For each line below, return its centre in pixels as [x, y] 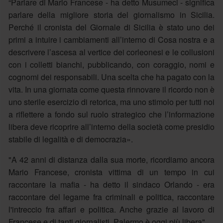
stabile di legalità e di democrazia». [70, 139]
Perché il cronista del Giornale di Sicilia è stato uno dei [111, 27]
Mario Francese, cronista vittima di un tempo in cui [111, 172]
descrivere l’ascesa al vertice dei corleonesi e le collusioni [111, 52]
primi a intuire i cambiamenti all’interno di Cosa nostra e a [111, 39]
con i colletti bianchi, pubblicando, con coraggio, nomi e [111, 64]
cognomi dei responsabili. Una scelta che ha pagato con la [111, 77]
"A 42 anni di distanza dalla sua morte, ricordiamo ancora [111, 159]
